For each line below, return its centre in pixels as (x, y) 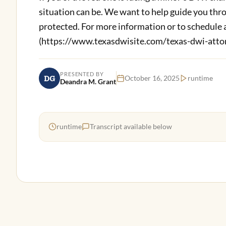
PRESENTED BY (82, 74)
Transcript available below (131, 126)
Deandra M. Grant (88, 82)
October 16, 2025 (152, 78)
